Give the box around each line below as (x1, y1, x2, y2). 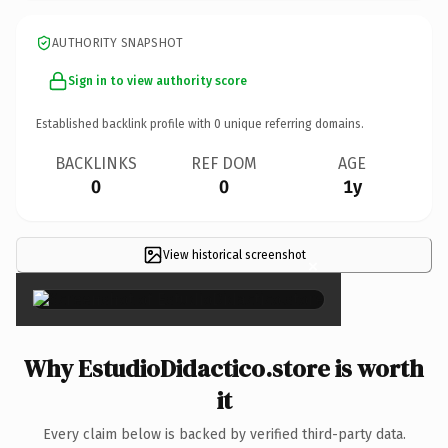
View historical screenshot (162, 247, 306, 262)
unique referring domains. (221, 116, 364, 131)
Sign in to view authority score (68, 73, 247, 88)
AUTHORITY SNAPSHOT (52, 35, 184, 50)
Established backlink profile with (36, 116, 214, 131)
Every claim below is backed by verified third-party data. (42, 425, 406, 443)
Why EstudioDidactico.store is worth (24, 351, 424, 385)
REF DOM (191, 153, 257, 173)
